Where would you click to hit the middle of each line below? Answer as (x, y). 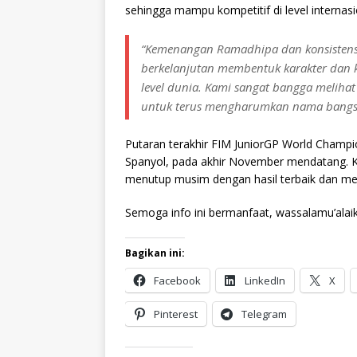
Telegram (264, 314)
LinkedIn (265, 280)
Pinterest (176, 314)
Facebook (177, 280)
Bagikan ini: (155, 253)
